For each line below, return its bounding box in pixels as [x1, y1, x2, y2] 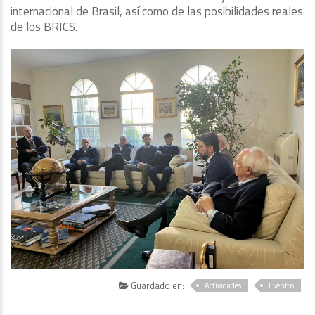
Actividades [205, 280, 241, 291]
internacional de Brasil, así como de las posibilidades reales [11, 1, 303, 20]
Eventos [269, 280, 294, 291]
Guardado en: [129, 278, 184, 292]
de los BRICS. [11, 17, 77, 36]
